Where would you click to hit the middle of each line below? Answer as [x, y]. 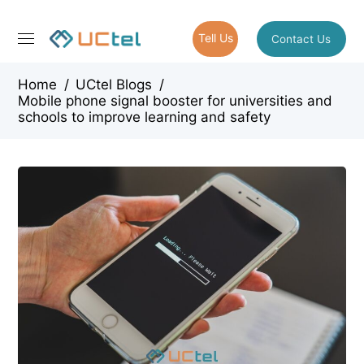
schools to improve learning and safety [145, 117]
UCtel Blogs [114, 84]
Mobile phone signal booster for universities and [175, 101]
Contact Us [301, 39]
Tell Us [215, 37]
